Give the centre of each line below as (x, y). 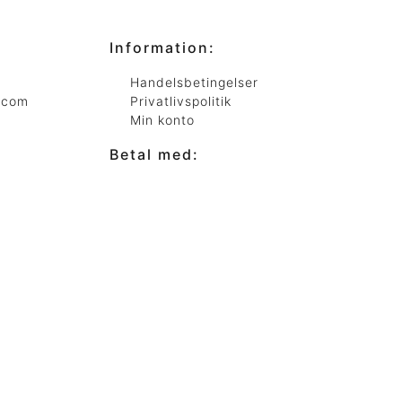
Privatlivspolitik (180, 101)
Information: (162, 48)
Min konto (162, 120)
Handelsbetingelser (194, 82)
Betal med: (154, 154)
